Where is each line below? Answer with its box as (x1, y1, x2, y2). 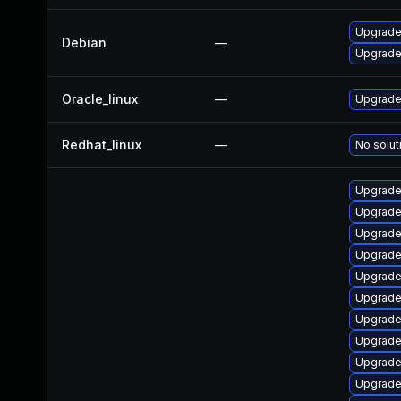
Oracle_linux (62, 91, 138, 107)
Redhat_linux (62, 137, 141, 152)
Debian (62, 35, 107, 50)
